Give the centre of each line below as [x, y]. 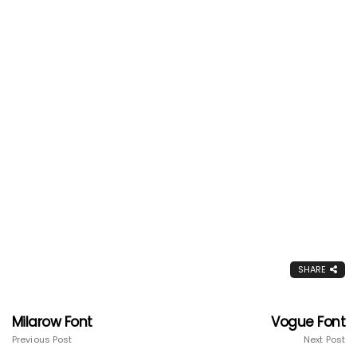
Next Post [324, 340]
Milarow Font [52, 322]
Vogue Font [308, 322]
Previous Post [42, 340]
